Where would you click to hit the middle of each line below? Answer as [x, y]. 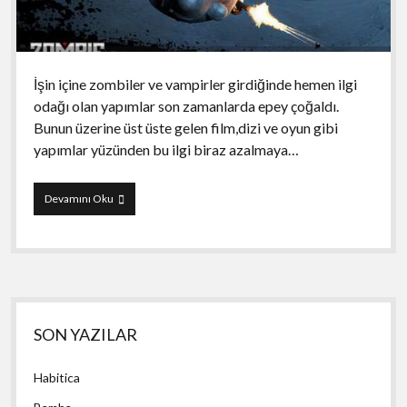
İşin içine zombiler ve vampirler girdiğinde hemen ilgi [195, 84]
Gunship [133, 213]
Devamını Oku [79, 198]
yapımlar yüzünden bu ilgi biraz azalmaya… [166, 149]
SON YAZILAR [86, 334]
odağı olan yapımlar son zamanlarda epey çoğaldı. [186, 105]
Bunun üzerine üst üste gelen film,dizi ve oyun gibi [185, 127]
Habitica [57, 377]
